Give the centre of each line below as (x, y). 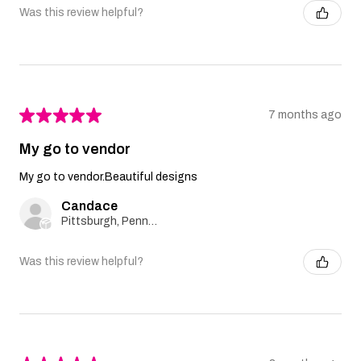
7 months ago (305, 115)
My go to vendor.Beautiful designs (108, 176)
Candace (89, 205)
